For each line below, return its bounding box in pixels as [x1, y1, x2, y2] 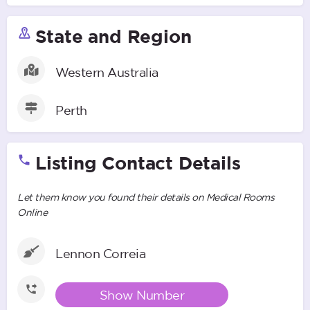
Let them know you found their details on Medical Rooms [17, 191, 274, 203]
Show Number [99, 287, 185, 302]
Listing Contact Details [35, 152, 241, 173]
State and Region [35, 25, 192, 46]
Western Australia [55, 64, 158, 79]
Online [17, 206, 47, 218]
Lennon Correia [55, 246, 145, 260]
